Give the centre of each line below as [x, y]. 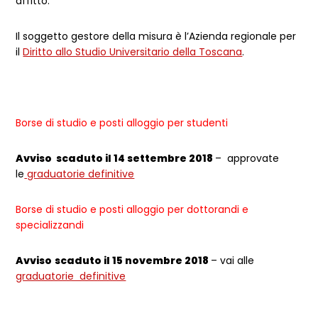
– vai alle [233, 261]
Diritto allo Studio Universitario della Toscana [133, 52]
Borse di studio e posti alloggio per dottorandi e [132, 209]
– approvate [247, 158]
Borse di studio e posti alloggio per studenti [125, 123]
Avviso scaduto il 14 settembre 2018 [116, 158]
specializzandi [50, 225]
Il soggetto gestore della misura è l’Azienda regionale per [156, 36]
